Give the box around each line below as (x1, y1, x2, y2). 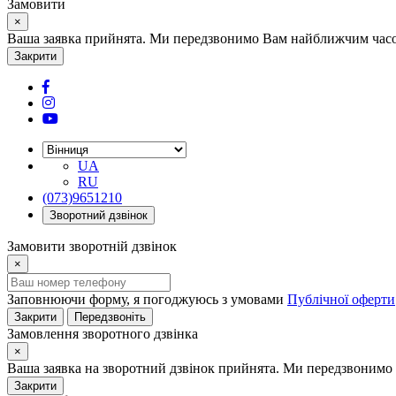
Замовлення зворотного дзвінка (7, 326, 198, 341)
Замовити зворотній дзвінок (7, 239, 177, 254)
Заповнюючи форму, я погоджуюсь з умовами (7, 292, 287, 307)
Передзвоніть (74, 310, 146, 324)
